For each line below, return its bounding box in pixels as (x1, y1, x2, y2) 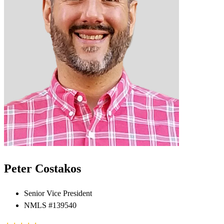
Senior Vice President (24, 189, 92, 198)
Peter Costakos (4, 162, 81, 175)
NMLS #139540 (24, 201, 76, 210)
